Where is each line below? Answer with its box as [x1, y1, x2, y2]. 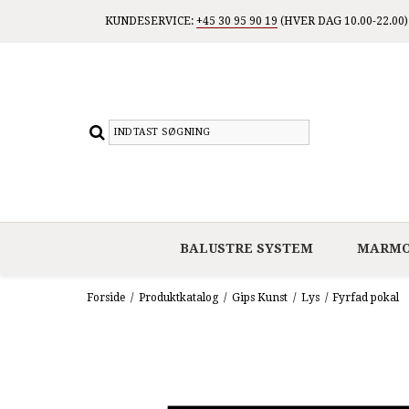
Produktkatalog [138, 290, 218, 304]
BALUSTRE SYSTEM [179, 240, 313, 256]
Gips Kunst [231, 290, 288, 304]
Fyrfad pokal [332, 290, 400, 304]
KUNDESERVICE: [104, 15, 196, 27]
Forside [86, 290, 125, 304]
